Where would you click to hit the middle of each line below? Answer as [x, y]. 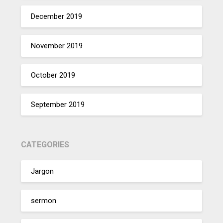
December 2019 [57, 16]
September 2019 [58, 104]
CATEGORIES [45, 145]
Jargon [43, 171]
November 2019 [57, 46]
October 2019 [53, 75]
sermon [44, 200]
